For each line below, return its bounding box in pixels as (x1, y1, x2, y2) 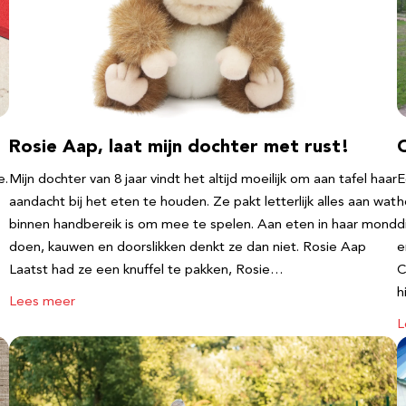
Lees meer (9, 295, 75, 309)
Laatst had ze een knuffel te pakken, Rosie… (9, 264, 284, 277)
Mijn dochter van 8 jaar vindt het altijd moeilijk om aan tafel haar (9, 173, 397, 187)
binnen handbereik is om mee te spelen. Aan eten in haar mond (9, 218, 397, 232)
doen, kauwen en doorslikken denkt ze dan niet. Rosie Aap (9, 241, 366, 255)
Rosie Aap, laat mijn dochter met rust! (9, 139, 350, 157)
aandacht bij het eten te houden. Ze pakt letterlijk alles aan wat (9, 196, 396, 209)
